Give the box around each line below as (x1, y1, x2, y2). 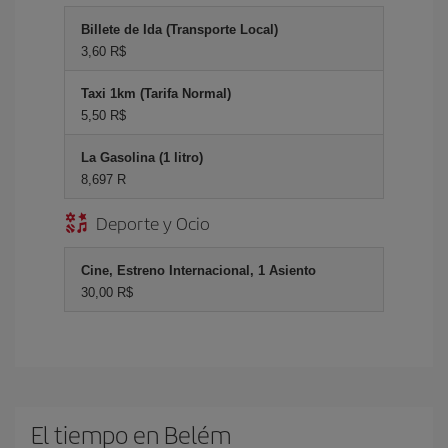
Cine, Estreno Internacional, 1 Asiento (81, 263, 316, 278)
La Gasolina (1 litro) (81, 150, 203, 165)
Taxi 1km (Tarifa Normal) (81, 86, 231, 101)
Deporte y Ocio (96, 210, 210, 235)
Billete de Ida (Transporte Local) (81, 22, 278, 37)
